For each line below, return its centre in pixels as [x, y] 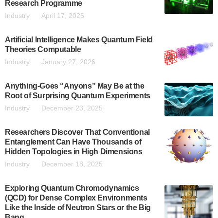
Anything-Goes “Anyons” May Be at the [75, 86]
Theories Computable [43, 50]
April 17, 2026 [63, 16]
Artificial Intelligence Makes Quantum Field [79, 40]
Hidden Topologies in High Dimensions [74, 152]
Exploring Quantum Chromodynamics [72, 188]
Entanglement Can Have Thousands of [73, 142]
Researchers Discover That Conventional [77, 132]
